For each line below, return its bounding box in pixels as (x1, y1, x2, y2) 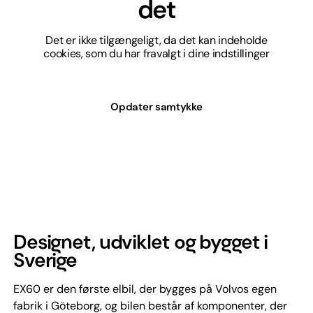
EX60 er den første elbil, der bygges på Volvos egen (13, 281, 277, 296)
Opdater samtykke (110, 99, 203, 114)
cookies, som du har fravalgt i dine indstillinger (43, 45, 270, 61)
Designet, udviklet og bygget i (13, 228, 268, 255)
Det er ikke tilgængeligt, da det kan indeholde (45, 32, 268, 48)
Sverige (13, 247, 78, 273)
